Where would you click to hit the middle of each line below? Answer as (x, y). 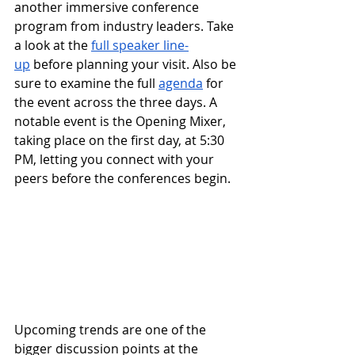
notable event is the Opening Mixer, (122, 121)
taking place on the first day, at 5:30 (121, 140)
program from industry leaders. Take (126, 26)
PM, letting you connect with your (116, 159)
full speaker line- (140, 45)
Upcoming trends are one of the (112, 330)
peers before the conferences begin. (122, 178)
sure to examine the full (86, 83)
